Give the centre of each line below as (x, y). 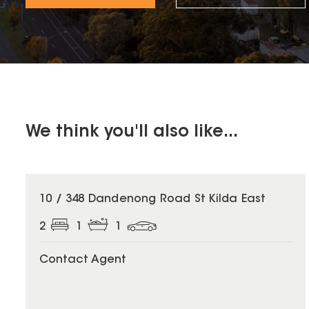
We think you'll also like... (132, 133)
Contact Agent (83, 260)
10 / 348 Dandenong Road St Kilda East (153, 200)
